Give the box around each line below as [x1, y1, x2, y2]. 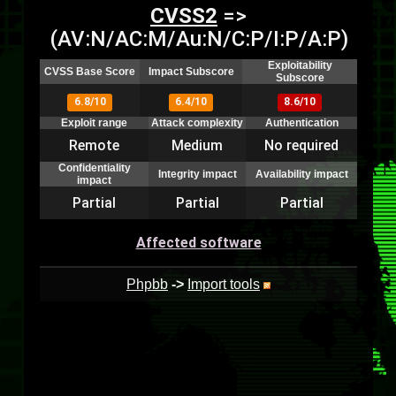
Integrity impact [157, 168, 237, 180]
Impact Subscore [148, 65, 234, 78]
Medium [171, 137, 223, 154]
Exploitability [267, 59, 332, 72]
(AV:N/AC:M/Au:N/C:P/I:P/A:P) [49, 27, 348, 51]
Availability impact [255, 168, 348, 180]
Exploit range [61, 117, 127, 129]
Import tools [187, 277, 260, 292]
